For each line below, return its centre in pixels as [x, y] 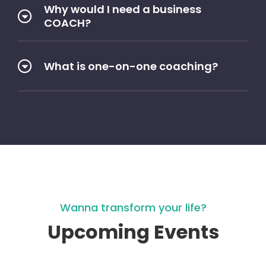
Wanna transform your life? [133, 208]
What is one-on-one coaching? [131, 66]
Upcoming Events [133, 232]
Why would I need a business [123, 9]
